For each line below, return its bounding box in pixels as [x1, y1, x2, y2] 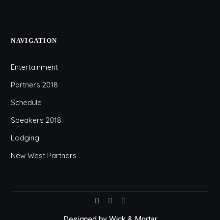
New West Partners [11, 151, 77, 160]
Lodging [11, 133, 40, 142]
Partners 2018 [11, 80, 58, 89]
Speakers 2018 [11, 115, 62, 125]
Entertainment [11, 62, 58, 72]
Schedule [11, 98, 42, 107]
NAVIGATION [11, 37, 57, 44]
